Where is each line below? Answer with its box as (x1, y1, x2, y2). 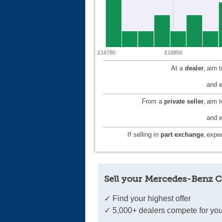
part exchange (161, 131, 204, 139)
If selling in (127, 131, 161, 139)
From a (142, 98, 164, 106)
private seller (164, 98, 204, 106)
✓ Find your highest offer (104, 194, 191, 203)
